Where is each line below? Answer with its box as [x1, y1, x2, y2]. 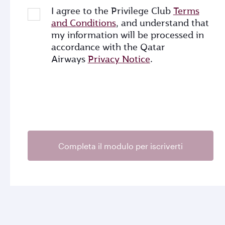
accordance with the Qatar [51, 41, 165, 53]
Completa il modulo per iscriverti [58, 141, 183, 151]
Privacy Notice [87, 53, 150, 65]
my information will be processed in [51, 29, 204, 41]
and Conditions [51, 17, 116, 29]
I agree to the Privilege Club [51, 5, 173, 17]
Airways [51, 53, 88, 65]
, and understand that [116, 17, 209, 29]
